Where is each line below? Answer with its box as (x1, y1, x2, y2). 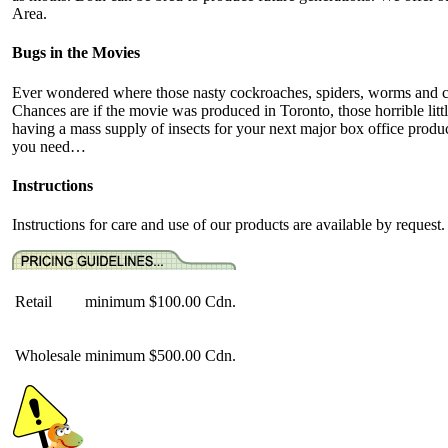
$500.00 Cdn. (149, 347, 236, 365)
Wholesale (15, 347, 81, 365)
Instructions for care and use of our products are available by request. (12, 216, 445, 234)
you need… (12, 137, 86, 155)
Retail (15, 293, 52, 311)
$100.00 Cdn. (149, 293, 236, 311)
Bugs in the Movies (12, 44, 140, 62)
